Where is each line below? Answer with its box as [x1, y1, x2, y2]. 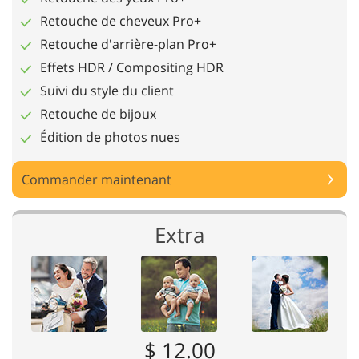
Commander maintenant [22, 171, 171, 188]
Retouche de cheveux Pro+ [40, 12, 201, 30]
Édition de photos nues [40, 128, 180, 146]
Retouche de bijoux [40, 105, 156, 123]
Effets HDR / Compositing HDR [40, 58, 224, 76]
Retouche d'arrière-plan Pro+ [40, 35, 216, 53]
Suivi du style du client [40, 82, 174, 99]
